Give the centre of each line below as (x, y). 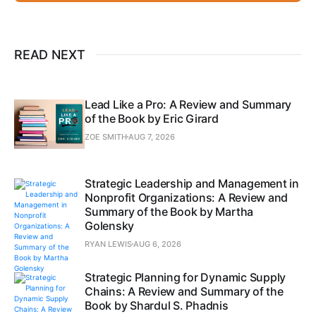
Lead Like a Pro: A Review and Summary (188, 104)
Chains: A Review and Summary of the (184, 291)
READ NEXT (50, 54)
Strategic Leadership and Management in (192, 183)
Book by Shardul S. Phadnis (157, 305)
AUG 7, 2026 (152, 136)
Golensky (110, 225)
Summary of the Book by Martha (169, 211)
